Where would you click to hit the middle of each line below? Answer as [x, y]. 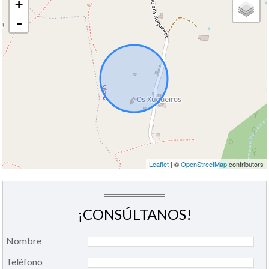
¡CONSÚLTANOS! [134, 214]
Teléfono [25, 261]
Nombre [24, 240]
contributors [245, 164]
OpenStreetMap [204, 164]
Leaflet [159, 164]
